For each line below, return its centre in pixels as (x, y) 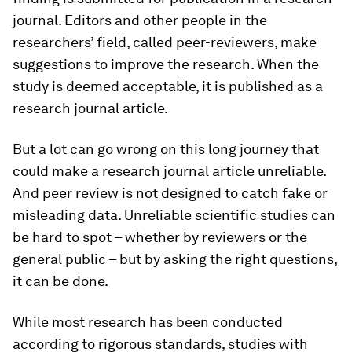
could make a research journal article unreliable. (169, 171)
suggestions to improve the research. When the (166, 64)
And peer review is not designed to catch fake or (170, 193)
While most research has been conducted (148, 322)
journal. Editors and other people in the (140, 20)
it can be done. (60, 281)
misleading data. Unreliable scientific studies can (174, 215)
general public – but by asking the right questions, (175, 259)
